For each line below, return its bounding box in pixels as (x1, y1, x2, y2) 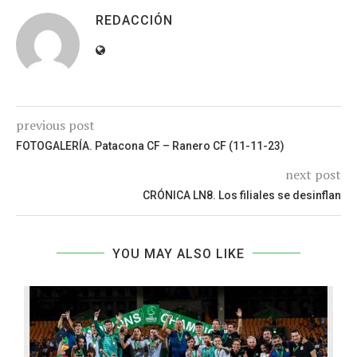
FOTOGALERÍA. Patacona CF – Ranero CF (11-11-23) (16, 139, 284, 152)
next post (285, 165, 341, 183)
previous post (16, 116, 95, 134)
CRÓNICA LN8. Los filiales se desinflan (143, 188, 341, 202)
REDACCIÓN (96, 12, 173, 28)
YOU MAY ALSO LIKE (112, 245, 245, 261)
